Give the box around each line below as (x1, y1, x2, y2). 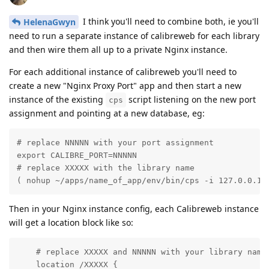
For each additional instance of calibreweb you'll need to (9, 66, 237, 78)
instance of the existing (9, 94, 106, 106)
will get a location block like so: (9, 217, 133, 229)
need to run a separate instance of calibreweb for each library (9, 30, 259, 42)
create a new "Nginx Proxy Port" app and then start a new (9, 80, 241, 92)
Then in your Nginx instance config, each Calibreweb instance (9, 203, 259, 215)
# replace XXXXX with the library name (16, 163, 195, 172)
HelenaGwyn (23, 16, 76, 28)
